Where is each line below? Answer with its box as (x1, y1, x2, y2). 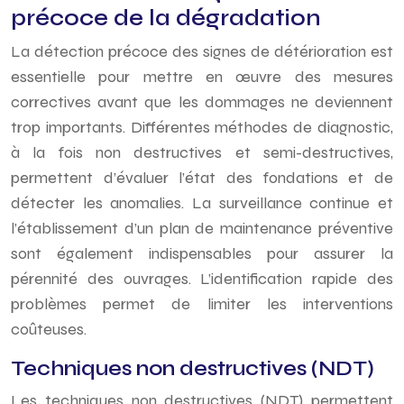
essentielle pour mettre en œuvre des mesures (11, 67, 393, 87)
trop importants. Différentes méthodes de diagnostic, (11, 117, 393, 137)
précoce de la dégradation (11, 5, 321, 32)
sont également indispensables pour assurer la (11, 243, 393, 263)
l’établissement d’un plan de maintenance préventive (11, 218, 393, 238)
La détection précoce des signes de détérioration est (11, 41, 393, 61)
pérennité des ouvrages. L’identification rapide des (11, 269, 393, 289)
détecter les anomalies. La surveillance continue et (11, 193, 393, 213)
